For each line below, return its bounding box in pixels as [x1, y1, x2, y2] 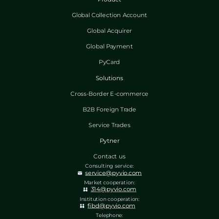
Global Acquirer [87, 27, 132, 35]
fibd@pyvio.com [88, 202, 136, 209]
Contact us [93, 153, 126, 160]
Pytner [99, 137, 120, 144]
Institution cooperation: [79, 196, 140, 202]
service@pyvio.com [85, 169, 142, 176]
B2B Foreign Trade [83, 106, 136, 113]
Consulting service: [85, 163, 134, 170]
